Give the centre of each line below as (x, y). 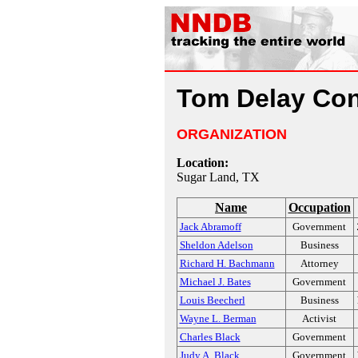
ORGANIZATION (231, 134)
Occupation (319, 207)
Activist (319, 318)
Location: (202, 163)
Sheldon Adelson (216, 245)
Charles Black (210, 337)
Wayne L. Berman (218, 318)
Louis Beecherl (212, 300)
